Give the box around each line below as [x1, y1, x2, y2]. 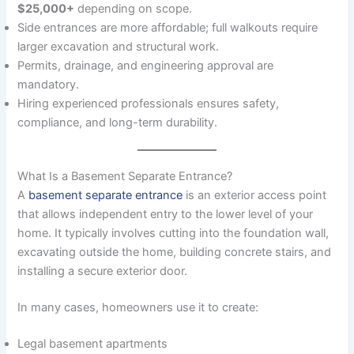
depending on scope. [74, 2, 193, 17]
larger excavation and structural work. [17, 40, 220, 55]
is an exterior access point [183, 187, 327, 202]
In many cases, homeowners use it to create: [17, 299, 259, 314]
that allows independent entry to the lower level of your [17, 206, 314, 221]
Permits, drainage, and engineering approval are [17, 58, 274, 73]
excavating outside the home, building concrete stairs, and [17, 244, 332, 259]
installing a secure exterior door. [17, 263, 188, 278]
